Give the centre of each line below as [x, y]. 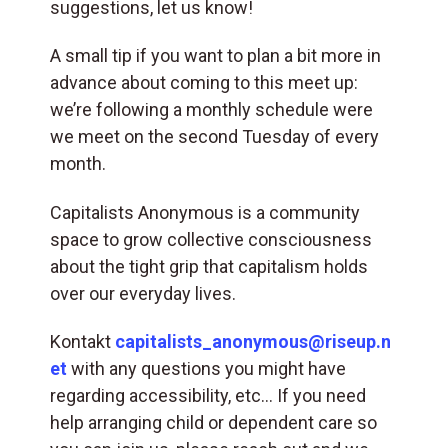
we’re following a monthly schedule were [211, 110]
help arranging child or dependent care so [213, 423]
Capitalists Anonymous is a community [205, 212]
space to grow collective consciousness [211, 239]
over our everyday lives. [143, 293]
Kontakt [82, 342]
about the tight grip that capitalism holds [209, 266]
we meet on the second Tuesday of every [214, 137]
